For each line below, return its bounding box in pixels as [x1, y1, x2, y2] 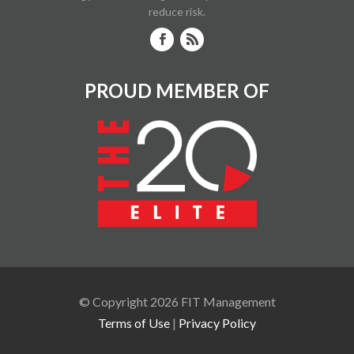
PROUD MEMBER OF [85, 78, 269, 102]
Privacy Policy [179, 314, 256, 330]
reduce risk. [149, 4, 205, 18]
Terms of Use [98, 314, 170, 330]
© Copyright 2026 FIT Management [78, 293, 276, 309]
